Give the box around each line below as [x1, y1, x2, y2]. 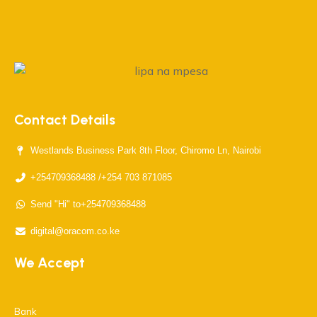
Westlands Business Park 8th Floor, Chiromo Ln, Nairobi [30, 145, 261, 156]
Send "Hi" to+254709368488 [30, 199, 146, 209]
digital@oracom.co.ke [30, 226, 120, 236]
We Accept [14, 254, 85, 271]
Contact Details [14, 111, 115, 128]
